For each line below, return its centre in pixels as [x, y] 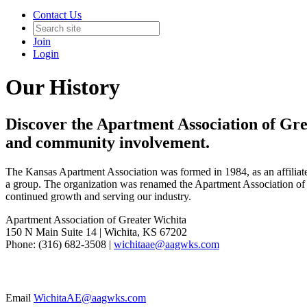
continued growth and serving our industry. [98, 196]
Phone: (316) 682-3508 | [60, 244]
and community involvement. [108, 142]
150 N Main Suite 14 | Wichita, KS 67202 [96, 232]
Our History [63, 87]
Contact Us [57, 15]
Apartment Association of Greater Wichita [96, 219]
